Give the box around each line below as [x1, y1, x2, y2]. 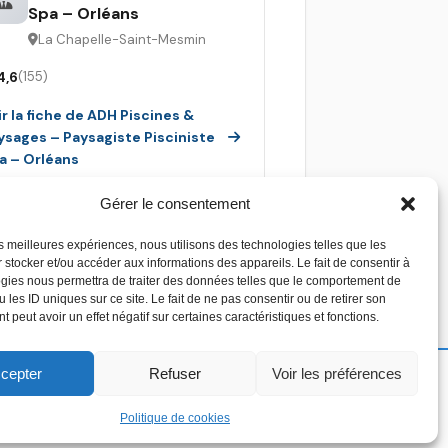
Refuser [148, 364, 201, 382]
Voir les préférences [271, 364, 402, 382]
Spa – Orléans [28, 2, 139, 24]
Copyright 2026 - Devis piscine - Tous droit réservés [23, 390, 406, 412]
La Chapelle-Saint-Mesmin [38, 30, 206, 48]
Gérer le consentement [99, 195, 250, 212]
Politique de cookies [119, 411, 230, 425]
